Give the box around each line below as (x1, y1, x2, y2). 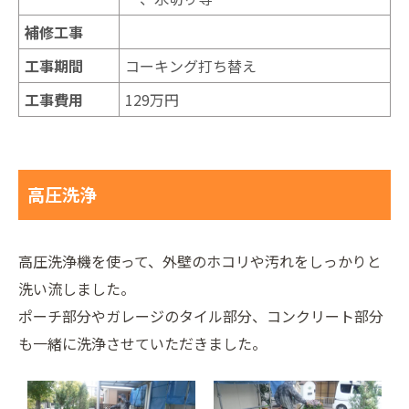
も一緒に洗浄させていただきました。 (18, 332, 267, 355)
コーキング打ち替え (125, 54, 257, 77)
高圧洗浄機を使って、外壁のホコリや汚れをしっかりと (18, 250, 382, 273)
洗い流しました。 (18, 278, 135, 300)
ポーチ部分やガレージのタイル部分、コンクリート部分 (18, 305, 383, 328)
